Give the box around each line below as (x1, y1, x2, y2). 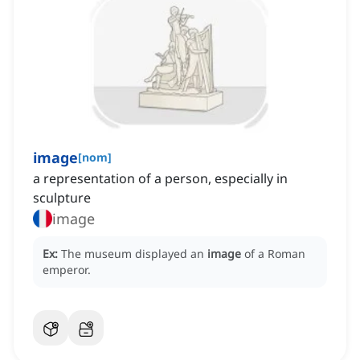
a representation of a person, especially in (33, 170, 288, 188)
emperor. (43, 262, 91, 278)
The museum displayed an (61, 246, 207, 262)
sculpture (33, 189, 91, 207)
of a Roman (244, 246, 305, 262)
